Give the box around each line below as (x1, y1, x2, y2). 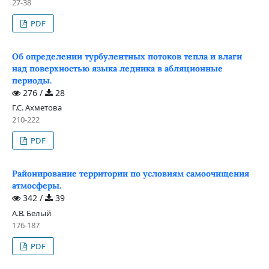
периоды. (11, 74, 52, 86)
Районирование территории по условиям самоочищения (11, 168, 249, 180)
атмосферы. (11, 180, 61, 192)
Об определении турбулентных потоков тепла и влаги (11, 50, 242, 62)
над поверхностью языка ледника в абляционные (11, 62, 223, 74)
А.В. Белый (11, 208, 51, 219)
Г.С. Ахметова (11, 102, 62, 113)
